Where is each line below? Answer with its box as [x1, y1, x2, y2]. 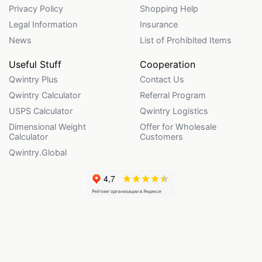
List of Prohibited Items [140, 35, 232, 45]
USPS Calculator [9, 105, 73, 116]
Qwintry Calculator [9, 89, 81, 100]
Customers [140, 131, 183, 142]
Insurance [140, 19, 178, 29]
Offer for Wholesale [140, 121, 216, 132]
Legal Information [9, 19, 77, 29]
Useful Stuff [9, 58, 61, 70]
